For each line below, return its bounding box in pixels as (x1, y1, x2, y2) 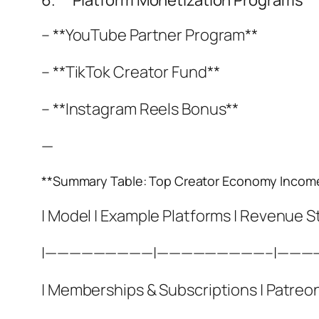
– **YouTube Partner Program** (41, 24, 258, 46)
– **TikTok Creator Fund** (41, 61, 220, 83)
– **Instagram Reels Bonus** (41, 98, 239, 120)
